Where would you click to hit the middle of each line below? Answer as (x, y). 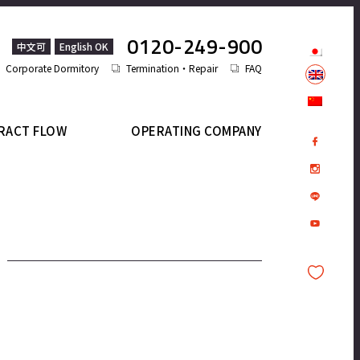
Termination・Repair (172, 67)
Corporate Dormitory (52, 67)
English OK (84, 47)
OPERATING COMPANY (196, 131)
